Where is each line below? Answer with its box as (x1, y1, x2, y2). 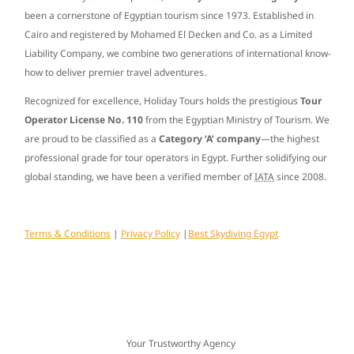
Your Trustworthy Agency (126, 337, 235, 351)
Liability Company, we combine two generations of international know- (24, 47, 331, 61)
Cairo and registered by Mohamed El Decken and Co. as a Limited (24, 28, 312, 42)
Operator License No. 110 (24, 113, 143, 127)
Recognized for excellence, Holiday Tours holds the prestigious (24, 94, 300, 108)
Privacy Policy (121, 227, 180, 241)
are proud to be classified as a (24, 132, 159, 146)
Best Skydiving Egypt (188, 227, 278, 241)
